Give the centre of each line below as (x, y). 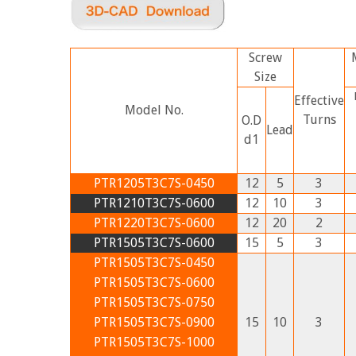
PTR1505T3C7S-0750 (154, 302)
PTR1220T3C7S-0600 (154, 222)
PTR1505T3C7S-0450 (154, 262)
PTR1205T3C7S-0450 (154, 183)
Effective (319, 100)
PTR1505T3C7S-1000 (154, 342)
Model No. (154, 110)
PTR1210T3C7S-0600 (154, 203)
